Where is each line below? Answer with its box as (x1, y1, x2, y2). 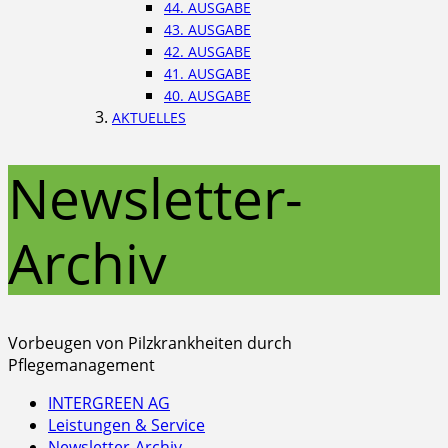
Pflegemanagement (8, 353, 155, 376)
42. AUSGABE (164, 42, 251, 61)
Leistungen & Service (48, 413, 205, 436)
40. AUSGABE (164, 86, 251, 105)
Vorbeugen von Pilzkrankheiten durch (8, 331, 292, 354)
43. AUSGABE (164, 20, 251, 39)
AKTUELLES (112, 108, 186, 127)
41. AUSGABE (164, 64, 251, 83)
